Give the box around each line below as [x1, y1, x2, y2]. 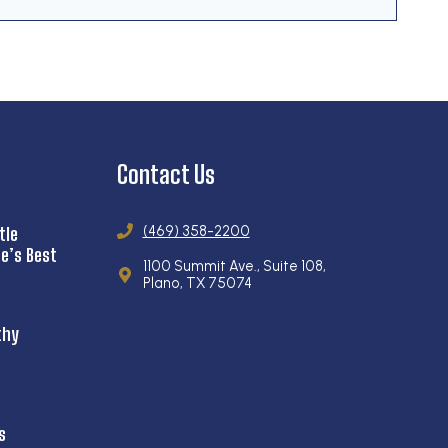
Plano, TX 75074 [142, 274, 252, 293]
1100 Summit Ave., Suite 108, [142, 257, 326, 276]
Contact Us [116, 160, 215, 190]
